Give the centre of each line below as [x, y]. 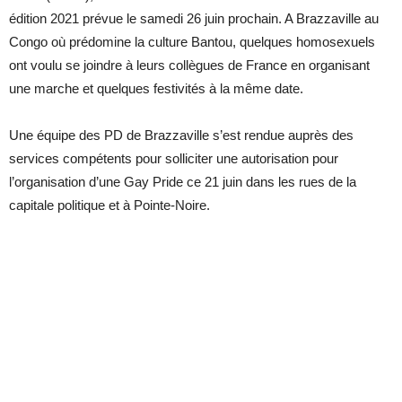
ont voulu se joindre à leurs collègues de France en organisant [189, 65]
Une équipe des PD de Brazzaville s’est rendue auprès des [181, 135]
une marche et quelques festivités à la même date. [156, 88]
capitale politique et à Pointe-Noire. [109, 205]
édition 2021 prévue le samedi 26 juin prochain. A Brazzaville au [194, 18]
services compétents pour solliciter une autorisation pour [174, 158]
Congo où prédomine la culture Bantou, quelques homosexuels [192, 41]
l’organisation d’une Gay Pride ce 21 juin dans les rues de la [183, 181]
